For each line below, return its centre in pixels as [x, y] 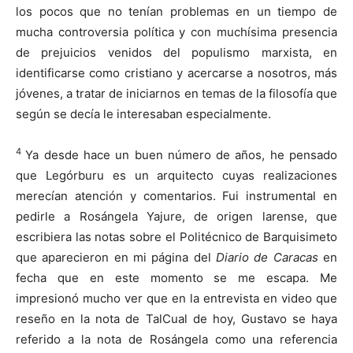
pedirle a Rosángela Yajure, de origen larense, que [176, 217]
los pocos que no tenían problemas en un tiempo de [176, 12]
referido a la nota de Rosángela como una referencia [176, 340]
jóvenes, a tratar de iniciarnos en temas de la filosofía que [176, 94]
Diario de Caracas [267, 258]
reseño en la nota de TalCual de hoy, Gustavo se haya [176, 319]
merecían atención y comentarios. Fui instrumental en [176, 196]
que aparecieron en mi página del [116, 258]
